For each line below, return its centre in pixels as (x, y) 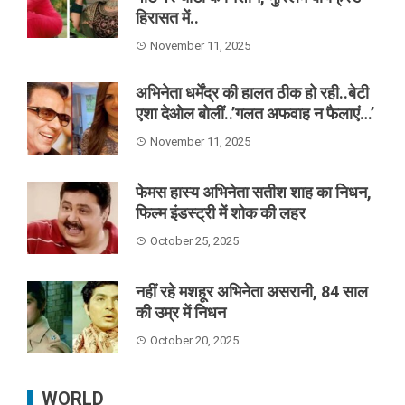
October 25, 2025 (194, 240)
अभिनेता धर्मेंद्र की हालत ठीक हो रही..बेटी (252, 92)
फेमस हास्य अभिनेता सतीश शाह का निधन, (254, 192)
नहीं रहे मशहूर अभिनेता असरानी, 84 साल (252, 291)
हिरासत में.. (167, 17)
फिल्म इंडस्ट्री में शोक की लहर (221, 212)
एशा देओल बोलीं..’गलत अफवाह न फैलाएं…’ (255, 113)
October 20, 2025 (194, 340)
